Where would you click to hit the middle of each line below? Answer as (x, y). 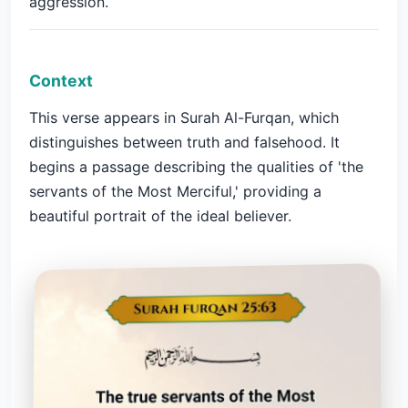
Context (61, 81)
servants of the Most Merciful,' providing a (175, 191)
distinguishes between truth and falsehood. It (184, 142)
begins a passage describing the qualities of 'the (196, 167)
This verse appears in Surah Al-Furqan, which (184, 117)
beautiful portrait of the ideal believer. (160, 216)
